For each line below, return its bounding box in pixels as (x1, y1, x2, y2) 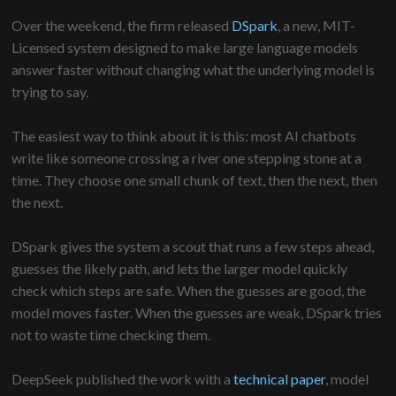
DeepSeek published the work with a (11, 370, 234, 388)
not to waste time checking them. (11, 326, 211, 344)
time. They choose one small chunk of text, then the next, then (11, 171, 378, 189)
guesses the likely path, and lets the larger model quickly (11, 260, 348, 278)
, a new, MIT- (278, 17, 356, 34)
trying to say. (11, 83, 89, 101)
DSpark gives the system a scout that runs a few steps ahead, (11, 238, 375, 255)
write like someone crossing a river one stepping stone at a (11, 149, 362, 167)
